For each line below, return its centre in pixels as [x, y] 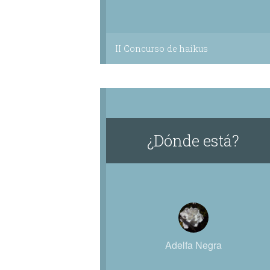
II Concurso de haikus [161, 49]
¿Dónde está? [193, 140]
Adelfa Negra [193, 245]
